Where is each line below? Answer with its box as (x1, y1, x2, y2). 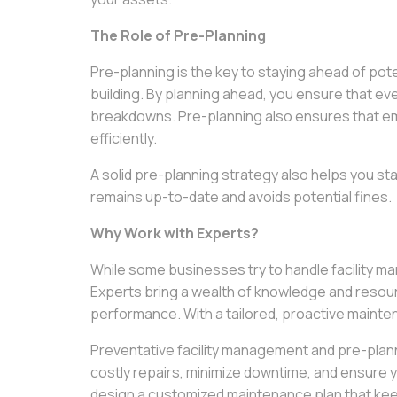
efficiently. (90, 128, 157, 148)
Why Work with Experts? (90, 223, 259, 243)
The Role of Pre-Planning (90, 26, 266, 45)
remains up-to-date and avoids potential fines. (90, 187, 392, 206)
